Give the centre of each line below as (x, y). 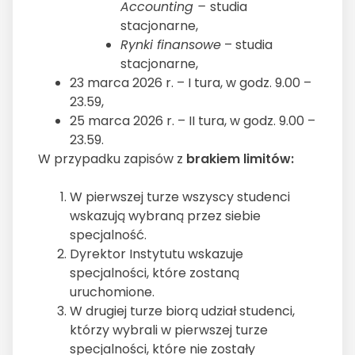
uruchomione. (114, 292)
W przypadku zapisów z (111, 159)
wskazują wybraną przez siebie (165, 216)
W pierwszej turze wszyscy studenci (180, 197)
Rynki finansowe (171, 45)
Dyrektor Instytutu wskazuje (157, 254)
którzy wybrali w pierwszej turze (169, 330)
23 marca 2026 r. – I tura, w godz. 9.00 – (191, 83)
